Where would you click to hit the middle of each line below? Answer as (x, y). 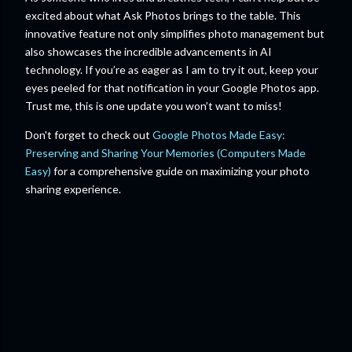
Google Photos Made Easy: (219, 135)
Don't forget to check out (89, 135)
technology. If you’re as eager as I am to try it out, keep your (172, 70)
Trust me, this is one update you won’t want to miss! (154, 106)
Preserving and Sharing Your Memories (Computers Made (165, 153)
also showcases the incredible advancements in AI (148, 52)
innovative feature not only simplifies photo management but (175, 34)
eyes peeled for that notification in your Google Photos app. (172, 88)
